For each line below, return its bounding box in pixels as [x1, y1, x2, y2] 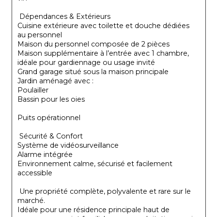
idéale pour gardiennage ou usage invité [17, 58, 155, 67]
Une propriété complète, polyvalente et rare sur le [17, 186, 193, 196]
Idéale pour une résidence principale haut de [17, 205, 171, 214]
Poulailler [17, 85, 48, 94]
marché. [17, 196, 45, 205]
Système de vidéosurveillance [17, 140, 119, 150]
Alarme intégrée [17, 150, 73, 159]
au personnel [17, 30, 62, 39]
